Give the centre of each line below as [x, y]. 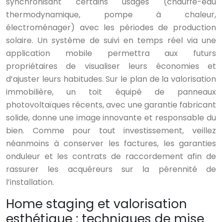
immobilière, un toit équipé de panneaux [111, 92]
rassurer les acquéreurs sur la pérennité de [111, 169]
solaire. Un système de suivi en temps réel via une [111, 41]
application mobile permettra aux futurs [111, 54]
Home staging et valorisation [96, 204]
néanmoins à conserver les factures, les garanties [111, 144]
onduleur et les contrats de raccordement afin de [111, 157]
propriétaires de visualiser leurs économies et [111, 66]
